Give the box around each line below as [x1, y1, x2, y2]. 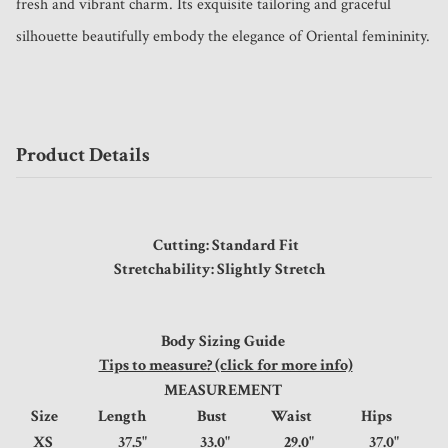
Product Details [16, 142, 150, 169]
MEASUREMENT [163, 380, 285, 402]
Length [97, 406, 173, 428]
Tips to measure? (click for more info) [98, 355, 353, 377]
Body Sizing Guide [160, 331, 288, 353]
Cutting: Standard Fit [153, 235, 299, 257]
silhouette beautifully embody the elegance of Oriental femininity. [16, 26, 430, 48]
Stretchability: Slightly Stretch [114, 259, 334, 281]
